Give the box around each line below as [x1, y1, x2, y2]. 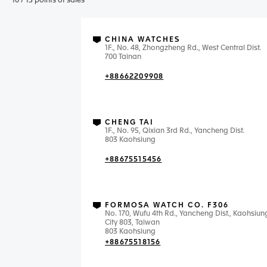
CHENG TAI [105, 119, 154, 126]
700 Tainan [105, 54, 141, 61]
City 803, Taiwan [105, 219, 160, 226]
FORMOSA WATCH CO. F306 [105, 202, 229, 209]
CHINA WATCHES [105, 36, 180, 44]
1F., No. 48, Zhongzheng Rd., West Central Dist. [105, 45, 261, 52]
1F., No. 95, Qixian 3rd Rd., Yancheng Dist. [105, 128, 244, 135]
